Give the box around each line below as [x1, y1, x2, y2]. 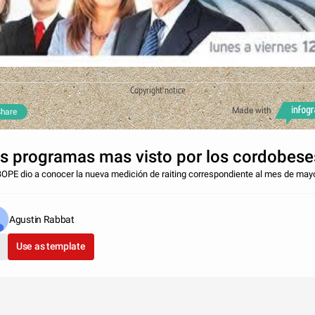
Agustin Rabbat [9, 214, 75, 226]
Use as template [16, 240, 86, 252]
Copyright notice [129, 84, 186, 97]
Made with [232, 105, 271, 116]
